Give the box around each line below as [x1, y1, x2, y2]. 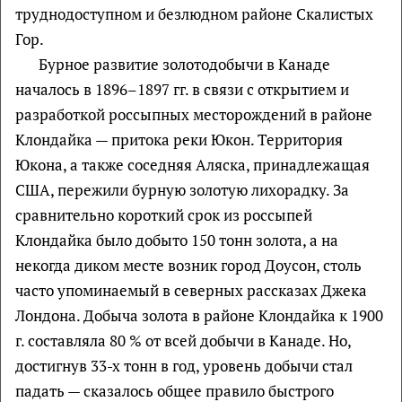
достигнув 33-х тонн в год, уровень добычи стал [15, 355, 353, 376]
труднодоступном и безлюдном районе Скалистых [15, 4, 373, 24]
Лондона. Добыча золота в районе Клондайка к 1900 [15, 305, 383, 326]
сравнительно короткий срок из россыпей [15, 205, 312, 225]
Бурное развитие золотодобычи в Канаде [38, 54, 330, 74]
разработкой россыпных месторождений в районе [15, 104, 372, 125]
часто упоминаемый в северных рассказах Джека [15, 280, 367, 301]
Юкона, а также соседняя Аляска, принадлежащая [15, 154, 370, 175]
